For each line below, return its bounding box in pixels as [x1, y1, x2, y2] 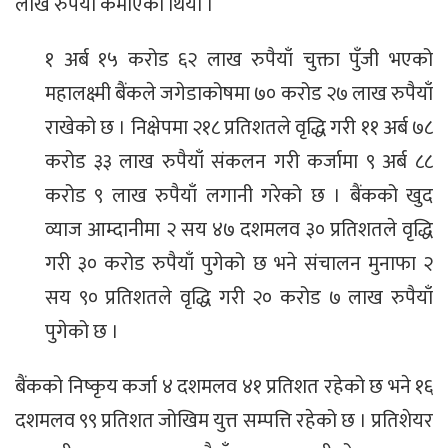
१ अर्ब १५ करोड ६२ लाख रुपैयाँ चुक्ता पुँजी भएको [45, 43, 433, 78]
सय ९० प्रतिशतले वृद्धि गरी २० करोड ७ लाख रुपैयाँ [45, 281, 433, 316]
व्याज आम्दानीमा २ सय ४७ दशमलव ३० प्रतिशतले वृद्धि [45, 213, 433, 248]
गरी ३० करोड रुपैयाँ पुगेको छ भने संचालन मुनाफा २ [45, 247, 433, 282]
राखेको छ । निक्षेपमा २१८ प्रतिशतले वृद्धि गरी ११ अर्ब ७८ [45, 111, 433, 146]
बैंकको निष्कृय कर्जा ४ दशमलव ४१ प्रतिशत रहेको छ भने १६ [15, 369, 433, 404]
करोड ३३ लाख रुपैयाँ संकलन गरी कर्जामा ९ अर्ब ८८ [45, 145, 433, 180]
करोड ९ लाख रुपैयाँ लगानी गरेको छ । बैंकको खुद [45, 179, 433, 214]
